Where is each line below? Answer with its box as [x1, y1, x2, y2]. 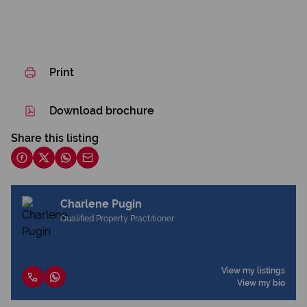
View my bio [237, 278, 285, 288]
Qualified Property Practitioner [60, 214, 174, 223]
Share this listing [11, 132, 99, 145]
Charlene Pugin [60, 197, 142, 210]
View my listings [221, 266, 285, 275]
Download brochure [49, 104, 154, 117]
